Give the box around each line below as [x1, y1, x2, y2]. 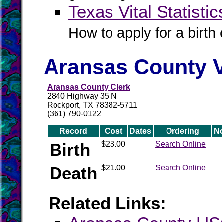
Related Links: [49, 193, 166, 213]
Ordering [166, 127, 199, 135]
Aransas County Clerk [47, 83, 130, 91]
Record [59, 127, 87, 135]
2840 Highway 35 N [47, 92, 117, 100]
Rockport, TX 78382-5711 [47, 101, 137, 109]
